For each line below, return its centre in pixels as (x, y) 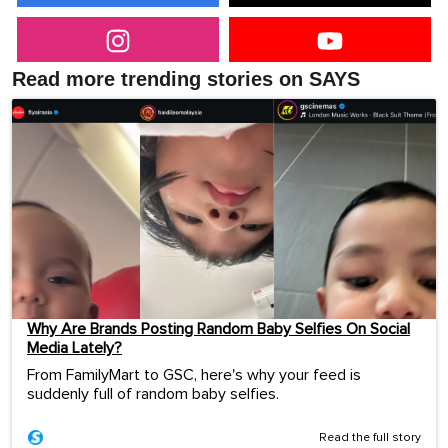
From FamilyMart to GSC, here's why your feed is (194, 375)
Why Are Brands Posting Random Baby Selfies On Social (218, 329)
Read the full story (370, 438)
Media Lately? (74, 348)
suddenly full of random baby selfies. (153, 394)
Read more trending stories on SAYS (186, 78)
